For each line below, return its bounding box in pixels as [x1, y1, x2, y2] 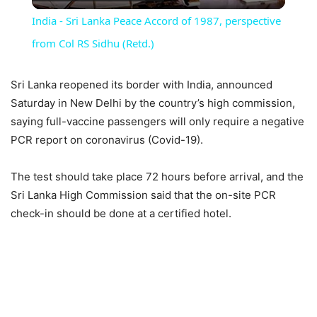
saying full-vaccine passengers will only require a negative [11, 115, 304, 129]
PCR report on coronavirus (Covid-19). [11, 133, 203, 147]
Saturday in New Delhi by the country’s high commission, [11, 96, 295, 110]
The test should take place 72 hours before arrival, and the [11, 170, 304, 184]
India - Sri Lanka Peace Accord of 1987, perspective [31, 13, 281, 28]
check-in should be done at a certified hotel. [11, 207, 231, 221]
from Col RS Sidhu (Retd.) [31, 36, 154, 51]
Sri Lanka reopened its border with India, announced [11, 78, 272, 92]
